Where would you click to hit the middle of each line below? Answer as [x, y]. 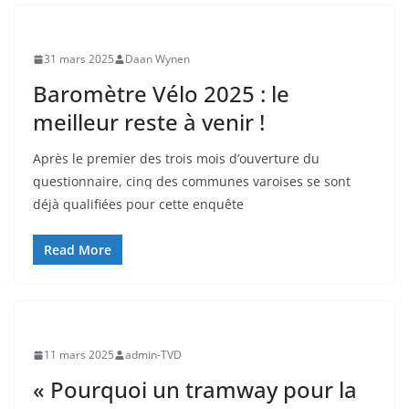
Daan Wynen [157, 59]
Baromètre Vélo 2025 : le [161, 94]
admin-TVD [153, 355]
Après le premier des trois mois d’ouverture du [176, 158]
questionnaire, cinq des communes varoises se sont [192, 181]
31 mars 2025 [79, 59]
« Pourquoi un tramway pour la [195, 389]
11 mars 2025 [79, 355]
